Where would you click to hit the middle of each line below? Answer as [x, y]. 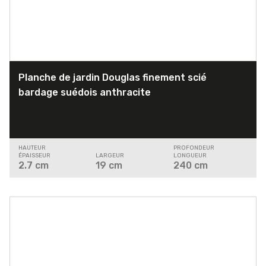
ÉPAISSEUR [34, 156]
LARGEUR [110, 156]
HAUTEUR [32, 148]
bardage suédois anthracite [85, 93]
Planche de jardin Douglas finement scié [113, 78]
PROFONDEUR [194, 148]
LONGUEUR [190, 156]
